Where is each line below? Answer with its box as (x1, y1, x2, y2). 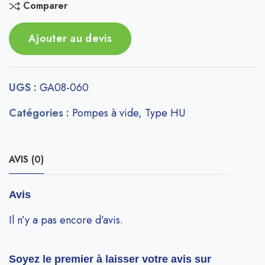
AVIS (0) (9, 153, 44, 167)
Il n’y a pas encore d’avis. (9, 212, 123, 228)
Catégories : (9, 105, 72, 121)
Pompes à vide (72, 105, 138, 121)
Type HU (145, 105, 185, 121)
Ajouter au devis (28, 31, 112, 47)
